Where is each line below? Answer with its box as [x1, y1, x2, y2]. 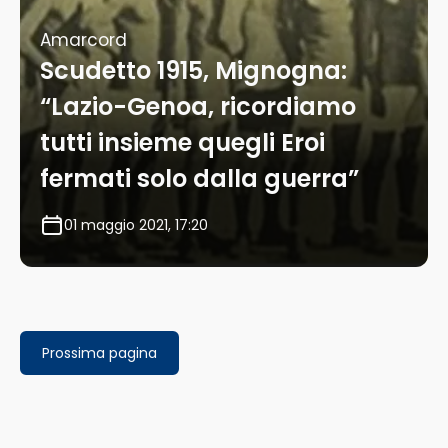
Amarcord [40, 28, 127, 53]
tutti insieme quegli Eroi [40, 126, 325, 160]
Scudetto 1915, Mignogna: [40, 54, 347, 88]
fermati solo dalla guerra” [40, 162, 359, 196]
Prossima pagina [42, 343, 157, 364]
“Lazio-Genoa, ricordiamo [40, 90, 356, 124]
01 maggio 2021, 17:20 [64, 215, 208, 236]
